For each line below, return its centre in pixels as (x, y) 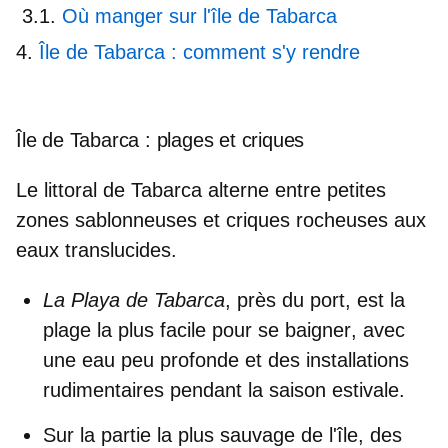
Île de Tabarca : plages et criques (160, 139)
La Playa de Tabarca (134, 299)
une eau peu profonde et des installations (226, 359)
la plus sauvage (223, 434)
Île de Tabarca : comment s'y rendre (199, 51)
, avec (378, 329)
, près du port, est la (315, 299)
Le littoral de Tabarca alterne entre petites (201, 189)
